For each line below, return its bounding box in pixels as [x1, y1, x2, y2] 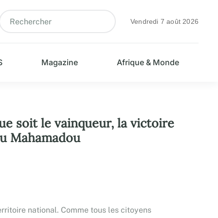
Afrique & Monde [116, 57, 179, 67]
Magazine [41, 57, 78, 67]
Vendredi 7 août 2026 [130, 18, 199, 25]
